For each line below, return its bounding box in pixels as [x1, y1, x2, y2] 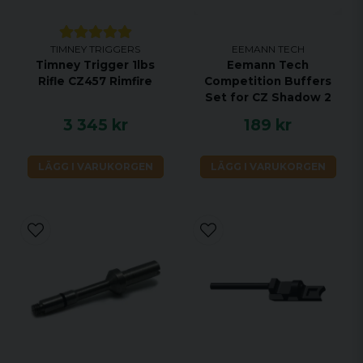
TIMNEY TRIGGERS [50, 43, 140, 55]
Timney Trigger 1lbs [36, 58, 155, 71]
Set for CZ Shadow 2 [204, 91, 331, 104]
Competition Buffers [204, 75, 331, 88]
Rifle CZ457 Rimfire [38, 75, 152, 88]
